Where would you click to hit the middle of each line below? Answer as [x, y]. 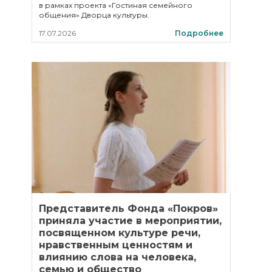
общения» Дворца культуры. [94, 15]
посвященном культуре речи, [120, 233]
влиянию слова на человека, [117, 257]
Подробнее [199, 33]
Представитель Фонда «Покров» [128, 209]
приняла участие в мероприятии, [130, 221]
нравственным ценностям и [116, 245]
